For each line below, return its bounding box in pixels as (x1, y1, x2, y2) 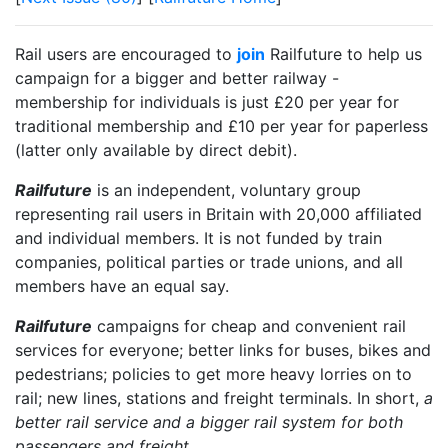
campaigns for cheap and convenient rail (92, 316, 406, 336)
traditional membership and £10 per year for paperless (15, 116, 428, 136)
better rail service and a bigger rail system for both (15, 412, 403, 432)
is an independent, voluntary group (92, 180, 361, 200)
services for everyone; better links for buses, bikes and (15, 340, 431, 360)
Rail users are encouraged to (15, 44, 237, 64)
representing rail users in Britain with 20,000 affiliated (15, 204, 422, 224)
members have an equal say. (15, 276, 229, 296)
